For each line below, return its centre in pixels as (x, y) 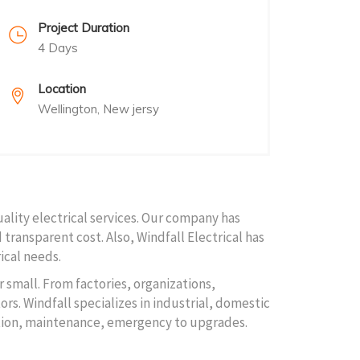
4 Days (57, 48)
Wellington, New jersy (98, 109)
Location (61, 89)
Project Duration (83, 28)
